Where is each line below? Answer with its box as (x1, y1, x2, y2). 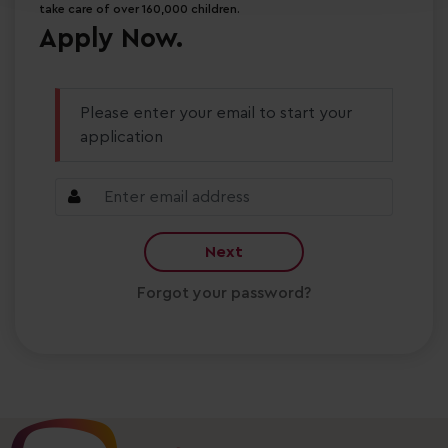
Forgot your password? (137, 285, 311, 302)
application (80, 129, 163, 146)
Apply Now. (39, 25, 183, 52)
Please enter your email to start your (80, 105, 352, 122)
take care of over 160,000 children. (39, 3, 240, 15)
